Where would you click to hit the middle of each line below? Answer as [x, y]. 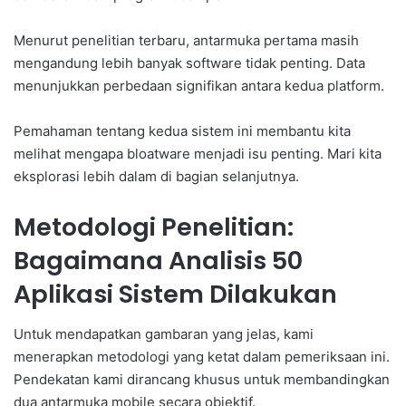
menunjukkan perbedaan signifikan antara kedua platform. [199, 85]
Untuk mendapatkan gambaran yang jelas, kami [164, 334]
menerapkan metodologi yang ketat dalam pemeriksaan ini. [202, 357]
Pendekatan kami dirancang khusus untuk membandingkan [202, 380]
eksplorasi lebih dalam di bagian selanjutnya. [156, 176]
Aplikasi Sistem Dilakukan [175, 294]
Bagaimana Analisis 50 [158, 260]
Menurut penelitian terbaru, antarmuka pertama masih [186, 40]
